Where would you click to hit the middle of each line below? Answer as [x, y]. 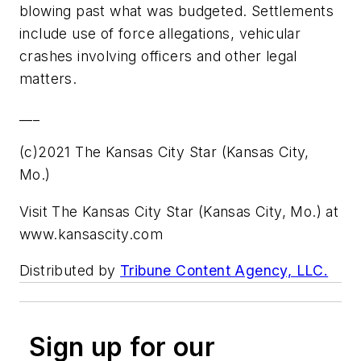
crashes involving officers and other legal [158, 56]
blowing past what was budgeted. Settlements [177, 10]
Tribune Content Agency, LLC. [224, 271]
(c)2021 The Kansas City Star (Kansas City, [164, 152]
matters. [48, 78]
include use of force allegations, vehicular [160, 33]
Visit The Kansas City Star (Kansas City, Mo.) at [179, 211]
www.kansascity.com [91, 234]
